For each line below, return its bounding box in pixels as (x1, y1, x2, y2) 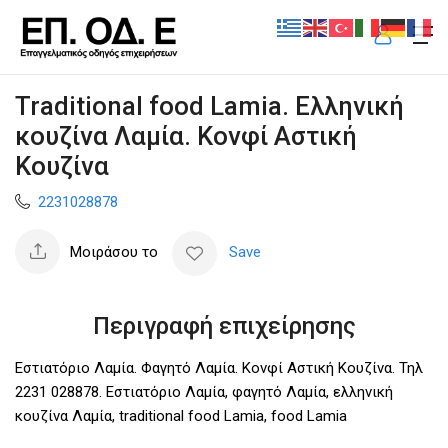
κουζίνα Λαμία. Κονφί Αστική (15, 120, 357, 151)
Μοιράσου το (70, 242, 158, 261)
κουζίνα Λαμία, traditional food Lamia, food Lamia (15, 406, 347, 425)
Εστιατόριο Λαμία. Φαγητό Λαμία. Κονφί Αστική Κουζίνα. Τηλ (15, 358, 423, 377)
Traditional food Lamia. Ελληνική (15, 90, 404, 121)
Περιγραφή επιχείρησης (92, 311, 356, 340)
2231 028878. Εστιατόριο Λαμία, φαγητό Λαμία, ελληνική (15, 382, 393, 401)
